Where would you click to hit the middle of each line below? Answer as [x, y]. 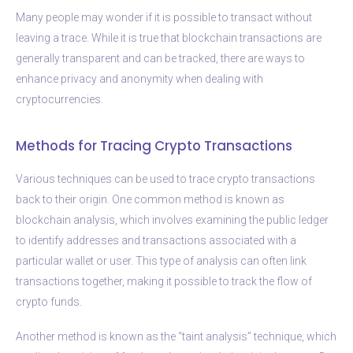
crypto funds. [49, 301]
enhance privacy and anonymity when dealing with [139, 78]
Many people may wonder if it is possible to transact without [164, 17]
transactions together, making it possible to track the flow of [164, 281]
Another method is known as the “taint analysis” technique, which [176, 336]
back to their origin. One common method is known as [150, 199]
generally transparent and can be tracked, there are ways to [160, 58]
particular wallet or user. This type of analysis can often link [161, 260]
